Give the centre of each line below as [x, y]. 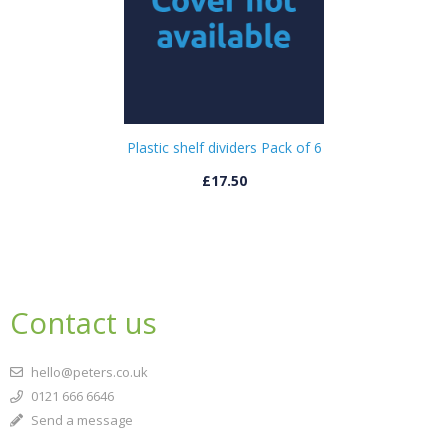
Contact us [83, 323]
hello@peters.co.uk [88, 372]
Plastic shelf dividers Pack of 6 [224, 147]
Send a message [80, 420]
